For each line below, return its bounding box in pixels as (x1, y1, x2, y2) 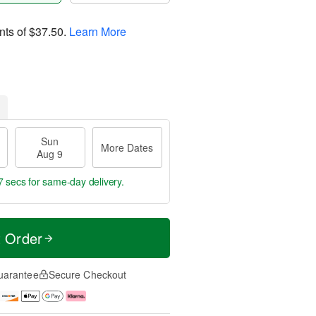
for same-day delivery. (25, 174, 124, 188)
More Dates (101, 140, 154, 154)
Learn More (69, 23, 126, 39)
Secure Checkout (48, 267, 127, 281)
